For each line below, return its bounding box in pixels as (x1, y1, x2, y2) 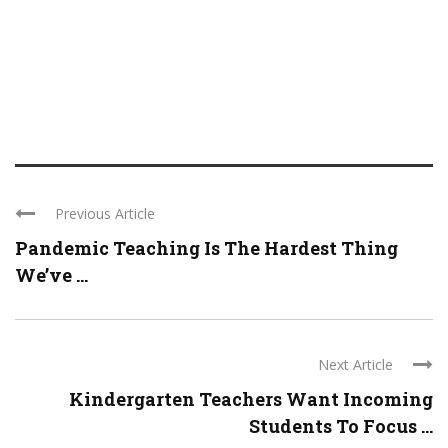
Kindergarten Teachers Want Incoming (69, 387, 433, 411)
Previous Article (55, 204, 155, 223)
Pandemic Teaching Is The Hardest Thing (15, 236, 398, 260)
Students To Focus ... (249, 414, 433, 438)
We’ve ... (15, 263, 88, 287)
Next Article (318, 355, 393, 374)
